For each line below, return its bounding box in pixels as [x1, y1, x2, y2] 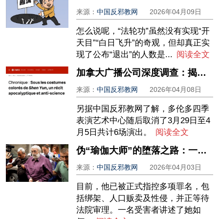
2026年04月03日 [150, 163, 202, 171]
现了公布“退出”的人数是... [76, 50, 173, 60]
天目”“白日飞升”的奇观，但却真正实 [76, 38, 210, 48]
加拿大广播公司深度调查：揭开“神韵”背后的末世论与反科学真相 [197, 67, 207, 78]
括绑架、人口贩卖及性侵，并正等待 [76, 193, 210, 203]
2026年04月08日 [150, 86, 202, 94]
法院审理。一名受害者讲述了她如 [76, 205, 201, 215]
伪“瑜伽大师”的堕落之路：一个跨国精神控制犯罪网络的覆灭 [197, 145, 207, 156]
